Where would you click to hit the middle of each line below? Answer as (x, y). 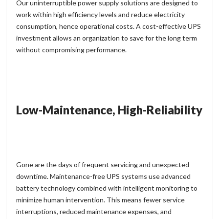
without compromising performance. (71, 49)
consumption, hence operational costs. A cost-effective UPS (109, 26)
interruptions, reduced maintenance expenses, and (94, 211)
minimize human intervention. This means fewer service (100, 199)
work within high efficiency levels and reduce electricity (100, 14)
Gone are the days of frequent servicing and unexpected (103, 164)
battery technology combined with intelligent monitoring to (107, 188)
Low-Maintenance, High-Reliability (109, 109)
